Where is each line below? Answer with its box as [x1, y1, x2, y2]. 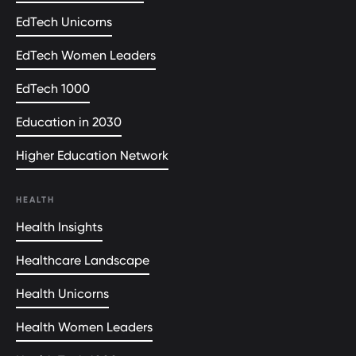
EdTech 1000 [16, 81, 90, 96]
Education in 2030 [16, 114, 122, 130]
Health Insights [16, 219, 103, 234]
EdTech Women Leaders [16, 48, 156, 63]
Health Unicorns [16, 286, 109, 301]
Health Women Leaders [16, 319, 153, 335]
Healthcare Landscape [16, 253, 149, 268]
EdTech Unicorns [16, 14, 112, 29]
